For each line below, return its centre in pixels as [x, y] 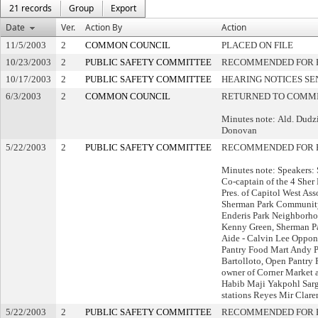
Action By [104, 27]
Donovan [239, 130]
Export [124, 8]
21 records [31, 8]
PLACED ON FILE [257, 45]
